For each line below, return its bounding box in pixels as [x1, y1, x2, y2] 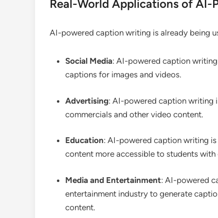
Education [65, 135, 104, 145]
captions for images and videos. [65, 70, 182, 79]
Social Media [65, 56, 112, 66]
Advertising [65, 95, 109, 106]
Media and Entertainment [65, 175, 161, 185]
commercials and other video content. [65, 109, 203, 119]
